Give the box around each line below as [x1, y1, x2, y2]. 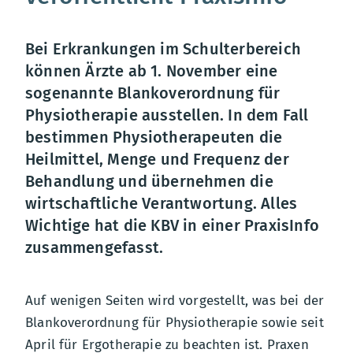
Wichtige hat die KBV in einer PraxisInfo [25, 216, 320, 235]
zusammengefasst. [25, 238, 164, 257]
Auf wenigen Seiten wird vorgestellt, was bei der [25, 292, 325, 309]
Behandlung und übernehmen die [25, 172, 273, 191]
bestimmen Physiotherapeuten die [25, 128, 283, 147]
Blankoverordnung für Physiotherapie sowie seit [25, 314, 324, 331]
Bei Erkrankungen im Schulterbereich [25, 39, 302, 58]
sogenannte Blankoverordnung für [25, 84, 281, 102]
